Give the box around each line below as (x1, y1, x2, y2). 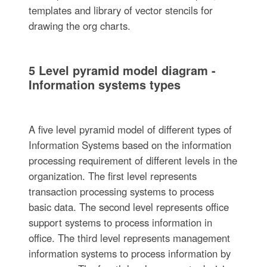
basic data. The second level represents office (28, 199, 229, 214)
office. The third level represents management (28, 230, 230, 245)
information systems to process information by (28, 246, 231, 260)
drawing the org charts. (28, 18, 131, 33)
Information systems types (28, 75, 181, 93)
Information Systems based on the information (28, 137, 231, 152)
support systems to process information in (28, 215, 212, 229)
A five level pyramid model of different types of (28, 122, 232, 136)
